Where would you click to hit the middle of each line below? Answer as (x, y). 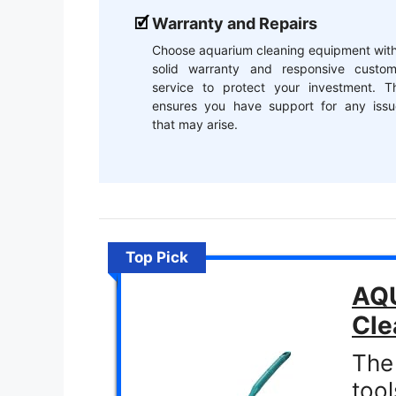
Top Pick (157, 257)
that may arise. (195, 125)
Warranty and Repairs (235, 24)
